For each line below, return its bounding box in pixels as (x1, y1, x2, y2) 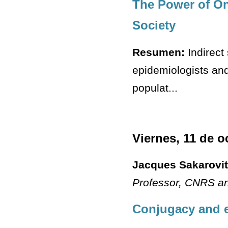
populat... (132, 81, 178, 94)
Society (132, 18, 176, 33)
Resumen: (132, 46, 185, 58)
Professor (132, 176, 179, 188)
